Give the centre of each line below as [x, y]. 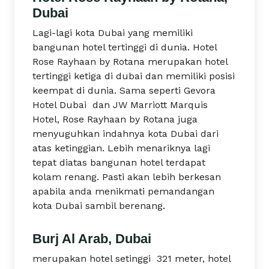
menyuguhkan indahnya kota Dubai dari [125, 134]
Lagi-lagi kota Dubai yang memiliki [113, 33]
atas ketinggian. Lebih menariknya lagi [121, 148]
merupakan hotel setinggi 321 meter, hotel [131, 258]
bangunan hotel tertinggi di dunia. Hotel [125, 47]
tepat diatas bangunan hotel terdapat [119, 162]
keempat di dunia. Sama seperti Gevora [124, 90]
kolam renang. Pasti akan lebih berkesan [127, 177]
